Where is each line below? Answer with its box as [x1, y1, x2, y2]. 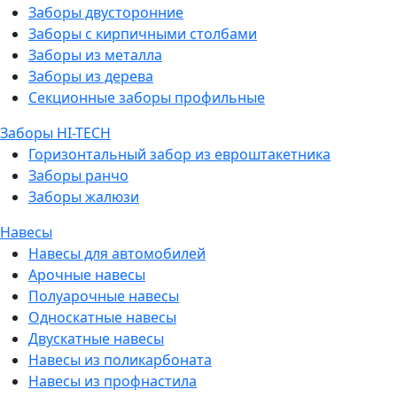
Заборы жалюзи [28, 186, 139, 206]
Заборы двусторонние [28, 2, 183, 22]
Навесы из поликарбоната [28, 349, 212, 370]
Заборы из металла [28, 44, 162, 65]
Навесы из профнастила [28, 370, 197, 391]
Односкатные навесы [28, 307, 176, 327]
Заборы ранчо [28, 165, 128, 185]
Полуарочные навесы [28, 285, 179, 306]
